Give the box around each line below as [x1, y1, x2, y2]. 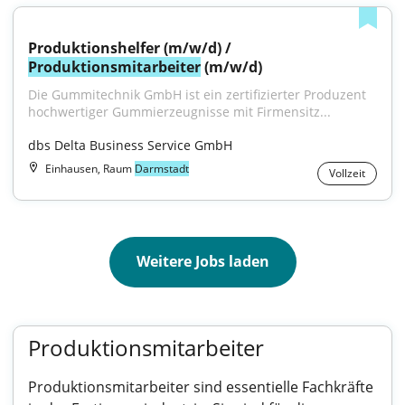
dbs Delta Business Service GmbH [28, 137, 232, 154]
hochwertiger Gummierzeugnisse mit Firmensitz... [28, 103, 331, 120]
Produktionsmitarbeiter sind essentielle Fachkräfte [28, 377, 373, 397]
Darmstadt [135, 161, 189, 176]
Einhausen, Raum [45, 161, 135, 176]
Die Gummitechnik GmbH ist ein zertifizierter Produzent [28, 86, 366, 103]
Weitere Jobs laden [136, 251, 269, 271]
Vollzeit [329, 165, 365, 181]
